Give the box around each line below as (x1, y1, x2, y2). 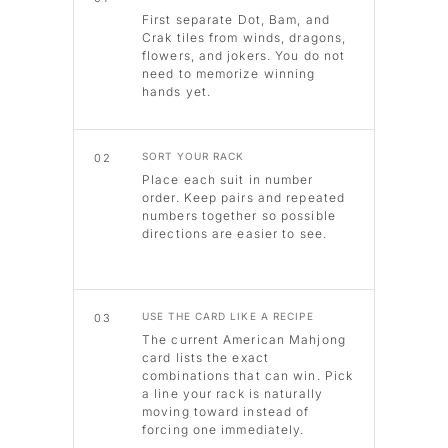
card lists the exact (142, 350, 269, 366)
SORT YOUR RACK (142, 150, 245, 163)
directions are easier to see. (142, 226, 327, 242)
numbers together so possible (142, 208, 336, 224)
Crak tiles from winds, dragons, (142, 30, 347, 46)
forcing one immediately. (142, 422, 305, 438)
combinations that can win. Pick (142, 368, 354, 384)
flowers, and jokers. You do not (142, 48, 346, 64)
